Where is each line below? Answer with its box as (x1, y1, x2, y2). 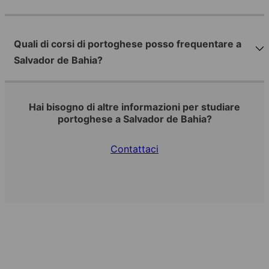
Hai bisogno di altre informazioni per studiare (29, 101, 240, 113)
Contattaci (110, 143, 159, 156)
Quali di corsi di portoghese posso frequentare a (14, 38, 241, 50)
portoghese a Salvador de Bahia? (57, 113, 212, 125)
